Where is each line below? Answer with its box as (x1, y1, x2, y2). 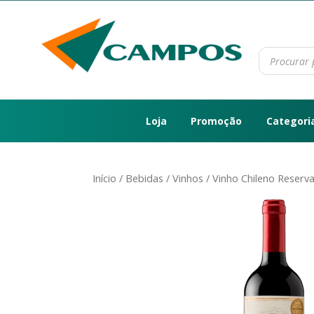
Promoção (191, 114, 242, 128)
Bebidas (125, 171, 163, 185)
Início (93, 171, 116, 185)
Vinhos (172, 171, 203, 185)
